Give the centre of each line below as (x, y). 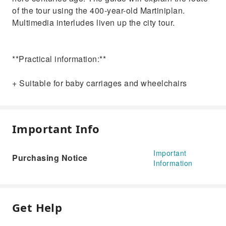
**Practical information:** (59, 59)
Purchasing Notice (50, 158)
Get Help (37, 207)
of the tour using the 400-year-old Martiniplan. (99, 10)
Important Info (56, 129)
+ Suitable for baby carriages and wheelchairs (100, 83)
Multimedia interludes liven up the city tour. (94, 22)
